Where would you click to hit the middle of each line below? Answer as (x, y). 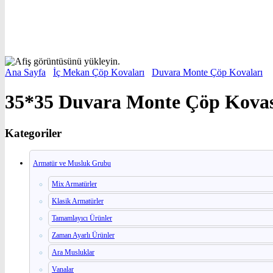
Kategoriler (33, 133)
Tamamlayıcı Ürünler (82, 218)
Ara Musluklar (73, 252)
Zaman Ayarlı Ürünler (83, 235)
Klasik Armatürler (78, 201)
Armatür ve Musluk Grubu (72, 163)
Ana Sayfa (25, 72)
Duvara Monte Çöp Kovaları (207, 72)
